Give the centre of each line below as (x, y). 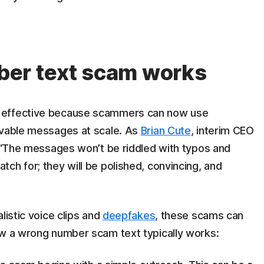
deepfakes (129, 216)
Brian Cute (166, 131)
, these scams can (199, 216)
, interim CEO (222, 131)
